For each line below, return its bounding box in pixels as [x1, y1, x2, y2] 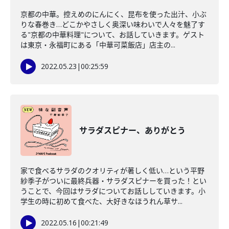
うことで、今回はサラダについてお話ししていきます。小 [20, 186, 205, 196]
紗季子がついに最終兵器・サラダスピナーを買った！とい [20, 176, 207, 186]
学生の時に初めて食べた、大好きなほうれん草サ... [20, 196, 182, 206]
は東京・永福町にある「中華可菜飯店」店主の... [20, 40, 175, 50]
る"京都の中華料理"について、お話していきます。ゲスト [20, 30, 204, 39]
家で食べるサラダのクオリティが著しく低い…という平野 [20, 166, 204, 175]
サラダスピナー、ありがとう [79, 125, 186, 136]
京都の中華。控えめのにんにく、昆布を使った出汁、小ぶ [20, 9, 207, 19]
